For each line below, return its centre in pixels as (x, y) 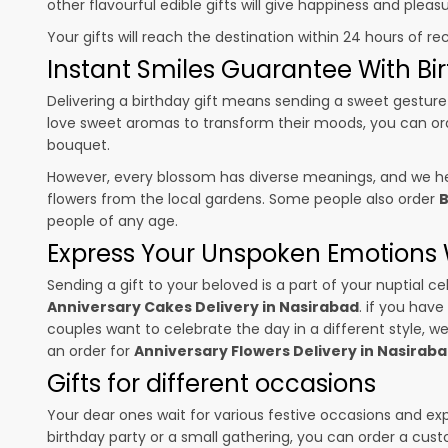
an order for (90, 350)
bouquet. (78, 144)
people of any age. (112, 220)
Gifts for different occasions (211, 383)
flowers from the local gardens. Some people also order (243, 198)
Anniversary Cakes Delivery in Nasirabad (203, 306)
